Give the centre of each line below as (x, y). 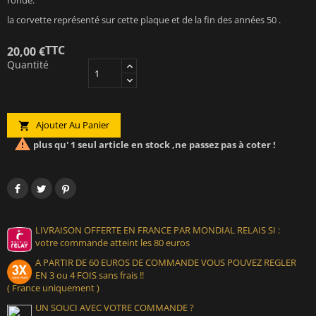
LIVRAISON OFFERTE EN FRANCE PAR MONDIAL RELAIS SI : (158, 230)
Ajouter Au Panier (72, 124)
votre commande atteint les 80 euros (113, 242)
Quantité (28, 64)
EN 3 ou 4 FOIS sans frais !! (90, 275)
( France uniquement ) (53, 287)
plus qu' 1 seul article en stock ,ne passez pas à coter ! (153, 145)
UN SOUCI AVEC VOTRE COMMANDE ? (115, 307)
